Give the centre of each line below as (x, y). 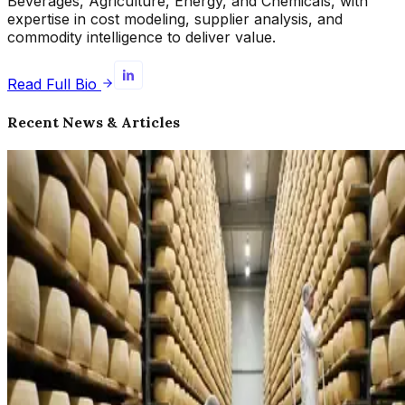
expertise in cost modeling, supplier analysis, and (175, 19)
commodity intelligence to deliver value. (141, 38)
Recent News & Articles (94, 122)
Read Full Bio (52, 85)
